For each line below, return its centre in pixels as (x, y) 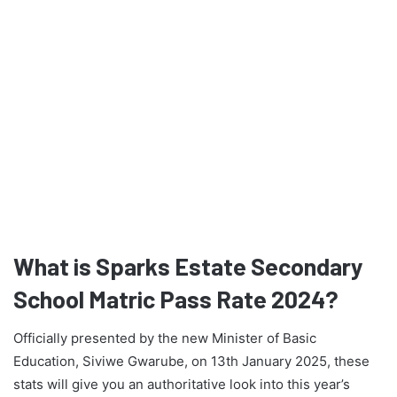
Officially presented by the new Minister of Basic (165, 339)
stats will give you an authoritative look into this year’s (182, 385)
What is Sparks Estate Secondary (188, 265)
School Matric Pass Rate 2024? (176, 298)
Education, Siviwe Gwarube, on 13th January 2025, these (191, 362)
